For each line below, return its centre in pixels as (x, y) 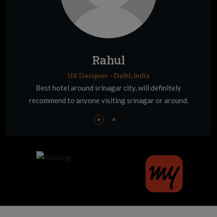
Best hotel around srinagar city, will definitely (108, 87)
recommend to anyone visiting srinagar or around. (108, 100)
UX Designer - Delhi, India (108, 75)
